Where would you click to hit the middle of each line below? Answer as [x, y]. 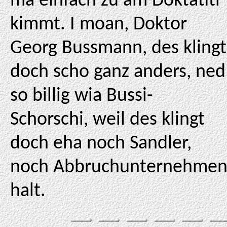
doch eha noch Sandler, [101, 144]
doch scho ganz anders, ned [118, 72]
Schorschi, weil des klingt [107, 120]
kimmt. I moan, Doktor [99, 25]
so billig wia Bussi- [82, 96]
